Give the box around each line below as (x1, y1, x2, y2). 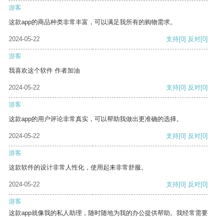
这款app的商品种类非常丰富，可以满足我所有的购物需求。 (9, 18, 176, 26)
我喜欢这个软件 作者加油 (9, 67, 80, 75)
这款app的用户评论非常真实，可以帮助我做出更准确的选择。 (9, 115, 183, 123)
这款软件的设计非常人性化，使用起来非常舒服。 (9, 164, 147, 171)
